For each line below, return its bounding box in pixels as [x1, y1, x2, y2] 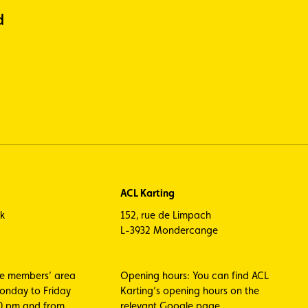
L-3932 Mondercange [120, 224, 218, 236]
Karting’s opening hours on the [120, 285, 259, 297]
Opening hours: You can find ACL [120, 269, 269, 282]
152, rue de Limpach [120, 209, 211, 221]
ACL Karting [120, 187, 175, 199]
